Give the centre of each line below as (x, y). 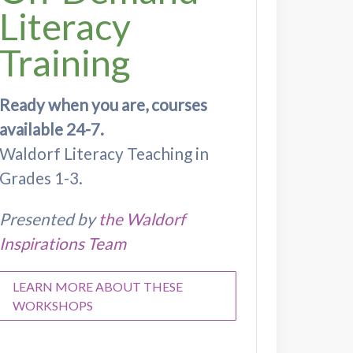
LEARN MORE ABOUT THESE (97, 286)
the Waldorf (141, 218)
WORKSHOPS (52, 305)
